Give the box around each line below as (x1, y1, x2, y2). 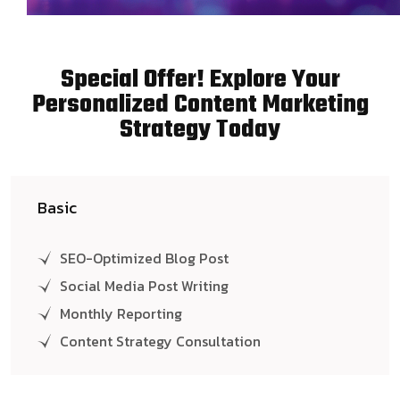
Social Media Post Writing (60, 275, 229, 297)
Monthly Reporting (60, 303, 182, 325)
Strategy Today (120, 111, 280, 150)
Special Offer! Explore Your (60, 61, 340, 100)
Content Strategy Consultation (60, 330, 261, 353)
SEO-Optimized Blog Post (60, 247, 229, 270)
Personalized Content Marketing (31, 86, 369, 125)
